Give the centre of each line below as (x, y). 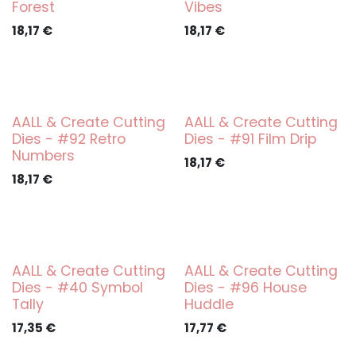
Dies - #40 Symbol (77, 288)
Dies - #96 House (245, 288)
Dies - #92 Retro (69, 139)
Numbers (43, 156)
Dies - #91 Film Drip (250, 139)
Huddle (209, 304)
